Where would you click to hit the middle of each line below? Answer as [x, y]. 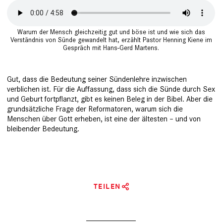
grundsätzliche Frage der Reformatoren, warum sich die [95, 109]
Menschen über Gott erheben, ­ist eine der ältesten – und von [104, 119]
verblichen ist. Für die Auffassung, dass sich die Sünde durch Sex [111, 89]
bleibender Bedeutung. [43, 129]
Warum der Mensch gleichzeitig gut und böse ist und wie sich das [111, 32]
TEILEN [107, 187]
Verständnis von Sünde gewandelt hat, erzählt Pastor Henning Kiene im [111, 40]
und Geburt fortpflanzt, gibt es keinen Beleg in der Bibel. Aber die [110, 99]
